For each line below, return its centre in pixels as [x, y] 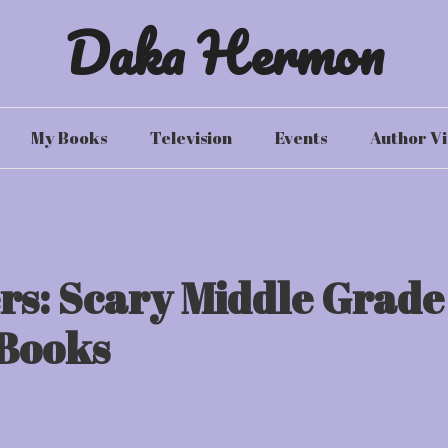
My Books [68, 137]
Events [300, 137]
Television [190, 137]
